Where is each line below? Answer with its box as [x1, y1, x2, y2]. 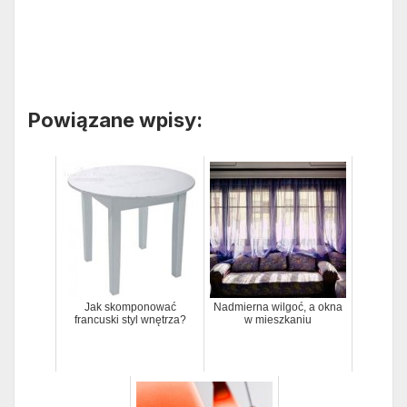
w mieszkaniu [244, 313, 312, 327]
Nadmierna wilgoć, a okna [213, 301, 342, 314]
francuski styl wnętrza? [74, 313, 186, 327]
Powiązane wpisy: [28, 108, 203, 133]
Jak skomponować [84, 301, 176, 314]
